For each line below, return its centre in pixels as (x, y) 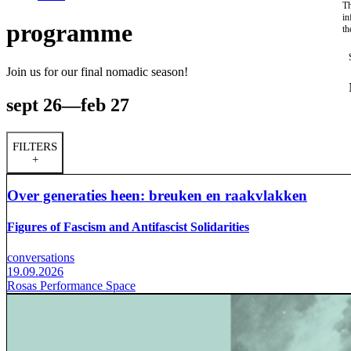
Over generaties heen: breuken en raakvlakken (157, 196)
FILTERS (35, 146)
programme (69, 33)
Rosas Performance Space (71, 285)
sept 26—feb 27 (68, 105)
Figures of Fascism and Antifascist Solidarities (128, 226)
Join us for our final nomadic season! (97, 71)
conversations (41, 257)
